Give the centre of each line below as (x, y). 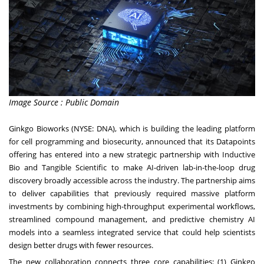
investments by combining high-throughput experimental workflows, (132, 207)
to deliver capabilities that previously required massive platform (132, 194)
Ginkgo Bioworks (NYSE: (53, 129)
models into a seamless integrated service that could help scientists (132, 232)
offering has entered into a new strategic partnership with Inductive (132, 155)
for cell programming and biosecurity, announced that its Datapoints (132, 142)
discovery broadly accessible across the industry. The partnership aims (132, 181)
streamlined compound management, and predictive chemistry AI (132, 220)
